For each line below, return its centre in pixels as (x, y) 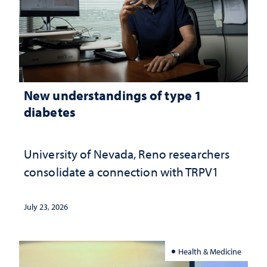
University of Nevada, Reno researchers (127, 154)
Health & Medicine (210, 251)
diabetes (50, 112)
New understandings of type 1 (113, 95)
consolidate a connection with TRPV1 (121, 172)
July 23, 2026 (46, 207)
